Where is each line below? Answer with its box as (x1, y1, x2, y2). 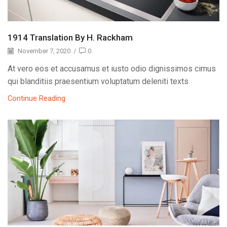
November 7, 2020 (16, 47, 70, 55)
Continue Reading (8, 94, 65, 103)
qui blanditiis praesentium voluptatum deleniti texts (8, 77, 188, 87)
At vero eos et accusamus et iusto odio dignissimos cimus (8, 64, 216, 74)
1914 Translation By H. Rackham (8, 32, 133, 43)
